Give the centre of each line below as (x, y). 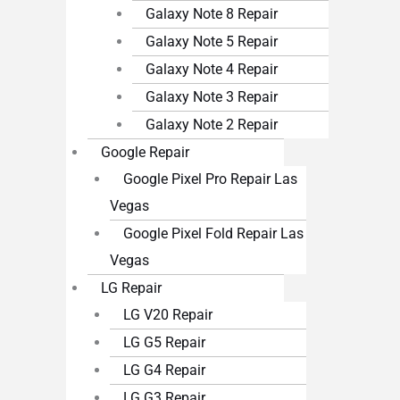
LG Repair (132, 288)
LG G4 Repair (165, 371)
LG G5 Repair (165, 343)
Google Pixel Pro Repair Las (211, 179)
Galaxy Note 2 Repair (211, 125)
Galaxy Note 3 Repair (211, 97)
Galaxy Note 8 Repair (211, 14)
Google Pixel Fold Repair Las (214, 234)
